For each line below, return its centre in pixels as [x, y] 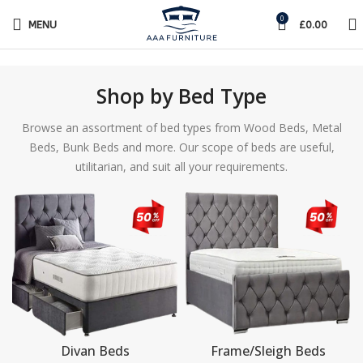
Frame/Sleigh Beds [268, 351]
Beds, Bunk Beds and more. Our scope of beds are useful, [181, 147]
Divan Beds [95, 351]
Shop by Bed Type [181, 96]
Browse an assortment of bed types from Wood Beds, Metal [181, 128]
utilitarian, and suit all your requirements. [181, 167]
